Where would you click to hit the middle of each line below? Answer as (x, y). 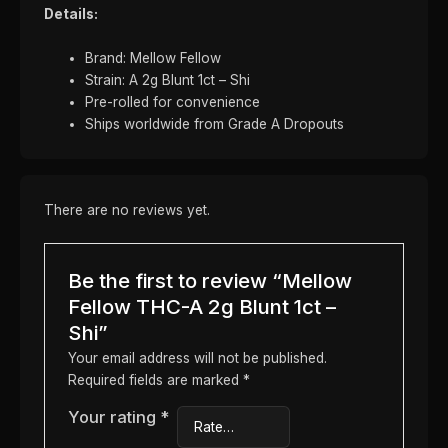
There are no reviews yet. (127, 210)
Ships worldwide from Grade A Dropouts (215, 123)
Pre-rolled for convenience (173, 101)
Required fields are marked (155, 380)
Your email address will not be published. (197, 358)
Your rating (113, 417)
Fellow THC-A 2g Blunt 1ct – (201, 306)
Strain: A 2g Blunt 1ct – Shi (168, 79)
